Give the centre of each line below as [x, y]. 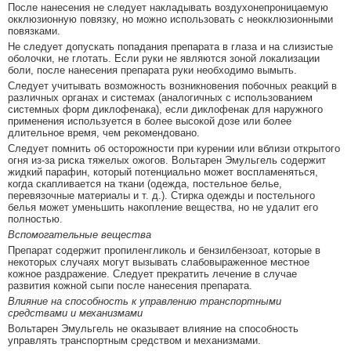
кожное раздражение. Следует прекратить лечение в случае [152, 274]
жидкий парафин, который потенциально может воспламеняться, [163, 172]
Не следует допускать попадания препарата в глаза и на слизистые [170, 47]
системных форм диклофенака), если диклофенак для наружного [165, 110]
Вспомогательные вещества [80, 235]
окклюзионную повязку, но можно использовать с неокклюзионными [170, 20]
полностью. [35, 219]
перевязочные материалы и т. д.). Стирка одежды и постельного [161, 196]
